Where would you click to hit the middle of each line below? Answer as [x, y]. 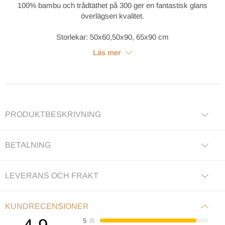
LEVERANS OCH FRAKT [52, 175]
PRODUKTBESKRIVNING [53, 114]
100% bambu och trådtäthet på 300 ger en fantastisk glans [113, 6]
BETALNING [28, 145]
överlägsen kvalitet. [113, 16]
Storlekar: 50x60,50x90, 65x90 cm [113, 37]
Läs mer [108, 53]
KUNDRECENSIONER [47, 206]
